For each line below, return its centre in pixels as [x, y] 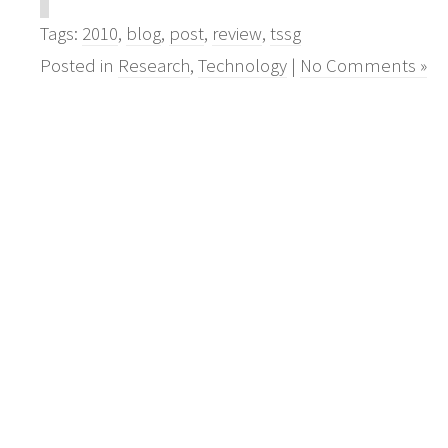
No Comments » [363, 66]
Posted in [79, 66]
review [237, 34]
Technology [242, 66]
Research [154, 66]
